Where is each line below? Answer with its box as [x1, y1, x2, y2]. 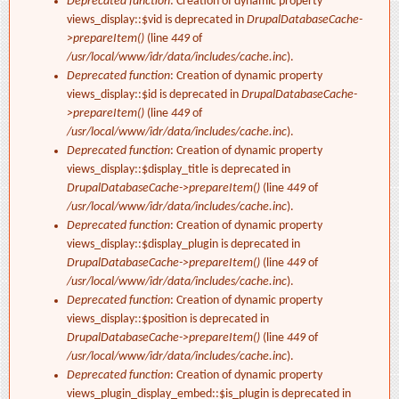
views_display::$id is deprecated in [67, 88, 241, 102]
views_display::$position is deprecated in [67, 313, 269, 327]
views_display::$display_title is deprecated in [67, 163, 290, 177]
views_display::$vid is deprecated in [67, 13, 247, 28]
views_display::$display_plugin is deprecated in [67, 238, 300, 252]
